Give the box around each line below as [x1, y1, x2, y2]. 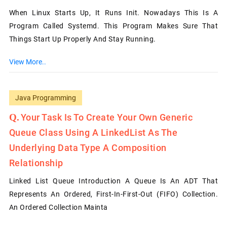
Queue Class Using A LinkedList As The [9, 127, 178, 138]
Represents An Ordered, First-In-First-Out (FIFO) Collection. [9, 190, 218, 198]
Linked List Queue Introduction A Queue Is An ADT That [9, 176, 218, 185]
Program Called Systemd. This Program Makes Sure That [9, 21, 218, 30]
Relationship [9, 157, 63, 168]
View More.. [9, 57, 46, 66]
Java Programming [15, 93, 76, 102]
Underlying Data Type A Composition [9, 142, 167, 153]
